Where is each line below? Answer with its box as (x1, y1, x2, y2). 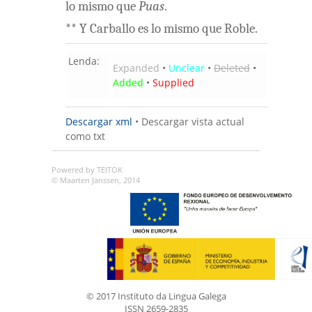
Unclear (169, 61, 205, 75)
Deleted (214, 61, 250, 75)
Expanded (113, 61, 159, 75)
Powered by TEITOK (52, 165, 123, 175)
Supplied (153, 76, 194, 90)
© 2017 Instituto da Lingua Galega (86, 290, 226, 303)
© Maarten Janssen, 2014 (52, 175, 140, 186)
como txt (65, 130, 105, 143)
